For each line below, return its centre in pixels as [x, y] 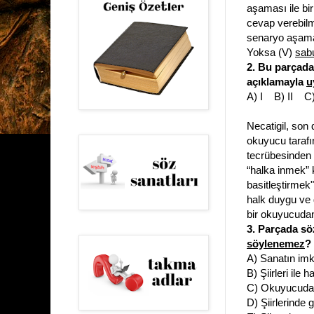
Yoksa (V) [271, 53]
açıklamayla [277, 82]
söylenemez [276, 244]
